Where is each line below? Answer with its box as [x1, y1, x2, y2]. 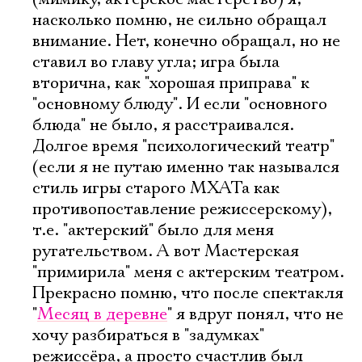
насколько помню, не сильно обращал [32, 10, 326, 31]
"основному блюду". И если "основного [32, 94, 327, 115]
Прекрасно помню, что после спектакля [32, 283, 343, 304]
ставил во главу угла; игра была [32, 52, 280, 73]
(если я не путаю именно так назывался [32, 157, 339, 178]
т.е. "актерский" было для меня [32, 220, 274, 241]
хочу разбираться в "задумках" [32, 325, 264, 346]
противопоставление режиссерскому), [32, 199, 332, 220]
